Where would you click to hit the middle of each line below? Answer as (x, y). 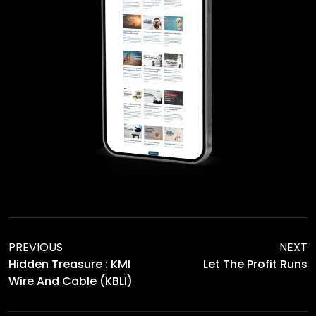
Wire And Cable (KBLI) (71, 281)
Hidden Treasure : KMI (69, 264)
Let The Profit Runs (255, 265)
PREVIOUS (36, 247)
